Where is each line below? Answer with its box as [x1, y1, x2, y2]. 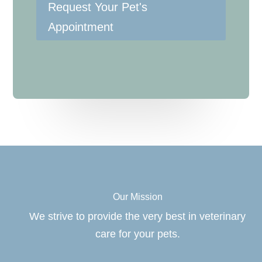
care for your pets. [95, 227, 180, 240]
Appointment [48, 20, 114, 33]
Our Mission [112, 191, 163, 202]
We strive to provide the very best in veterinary [29, 210, 246, 222]
